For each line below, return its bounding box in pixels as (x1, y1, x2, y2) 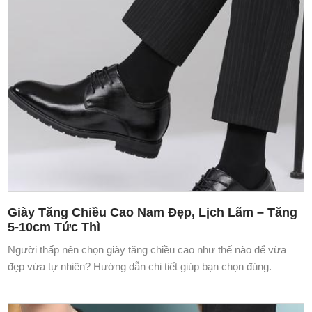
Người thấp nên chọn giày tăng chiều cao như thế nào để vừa (8, 243, 287, 256)
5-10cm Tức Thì (8, 219, 101, 234)
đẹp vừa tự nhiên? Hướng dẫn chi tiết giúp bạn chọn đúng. (8, 260, 272, 272)
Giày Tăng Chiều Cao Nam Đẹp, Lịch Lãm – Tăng (8, 205, 298, 219)
